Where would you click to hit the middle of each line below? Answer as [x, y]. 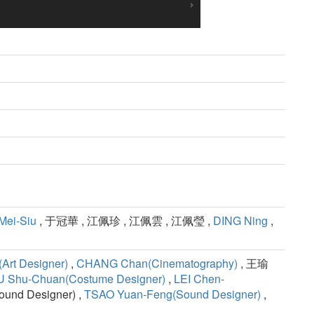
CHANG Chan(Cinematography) [157, 264]
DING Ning [240, 221]
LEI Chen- [199, 279]
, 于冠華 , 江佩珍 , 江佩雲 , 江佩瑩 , [125, 221]
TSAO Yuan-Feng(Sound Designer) [172, 294]
